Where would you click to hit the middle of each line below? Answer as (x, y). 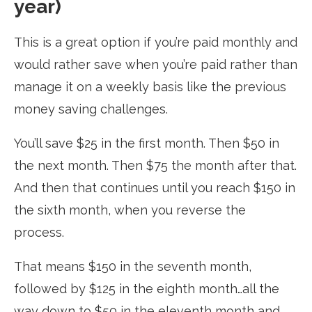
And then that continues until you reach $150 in (155, 188)
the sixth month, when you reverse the (130, 210)
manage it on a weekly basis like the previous (150, 87)
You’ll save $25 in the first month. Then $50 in (147, 143)
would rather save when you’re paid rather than (156, 65)
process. (39, 233)
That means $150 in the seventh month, (133, 267)
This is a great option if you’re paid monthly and (156, 42)
